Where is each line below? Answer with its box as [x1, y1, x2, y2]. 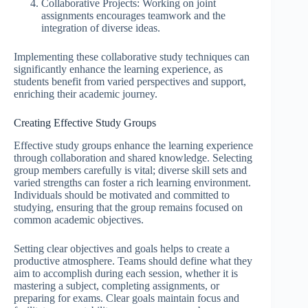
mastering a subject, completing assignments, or [14, 280, 219, 292]
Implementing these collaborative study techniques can [14, 51, 250, 63]
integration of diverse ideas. [41, 22, 160, 34]
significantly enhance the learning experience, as [14, 63, 223, 76]
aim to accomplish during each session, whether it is [14, 267, 238, 280]
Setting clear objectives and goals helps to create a [14, 243, 230, 255]
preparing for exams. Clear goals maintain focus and [14, 292, 239, 305]
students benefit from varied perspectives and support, [14, 76, 246, 88]
